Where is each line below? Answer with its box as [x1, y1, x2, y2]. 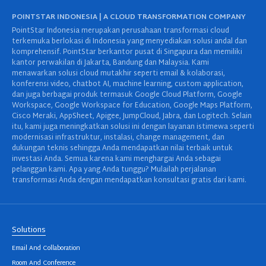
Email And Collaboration [12, 243, 80, 255]
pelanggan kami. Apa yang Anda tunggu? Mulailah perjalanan [12, 163, 216, 176]
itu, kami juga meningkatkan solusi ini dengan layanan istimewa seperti [12, 120, 254, 134]
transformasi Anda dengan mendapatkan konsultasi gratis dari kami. [12, 173, 246, 187]
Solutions [12, 223, 46, 237]
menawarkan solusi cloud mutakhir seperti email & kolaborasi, [12, 66, 225, 80]
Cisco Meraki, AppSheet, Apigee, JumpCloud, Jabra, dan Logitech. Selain [12, 109, 252, 123]
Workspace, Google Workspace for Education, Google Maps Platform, [12, 99, 252, 112]
